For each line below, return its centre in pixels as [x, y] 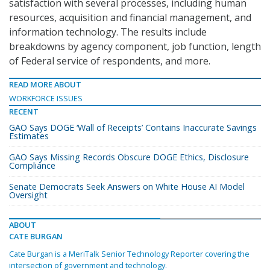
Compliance [32, 166]
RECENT [24, 112]
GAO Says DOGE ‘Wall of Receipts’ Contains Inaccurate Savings [133, 128]
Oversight [28, 195]
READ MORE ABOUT [45, 85]
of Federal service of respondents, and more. [110, 61]
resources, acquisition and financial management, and [130, 18]
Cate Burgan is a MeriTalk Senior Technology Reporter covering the [129, 254]
